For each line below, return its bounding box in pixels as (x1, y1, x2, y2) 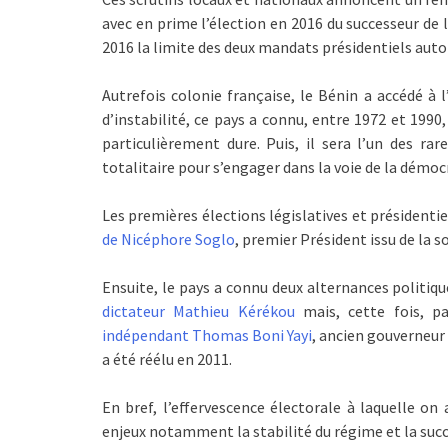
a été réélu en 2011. (102, 349, 232, 369)
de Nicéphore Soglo (102, 229, 235, 249)
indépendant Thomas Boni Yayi (102, 325, 313, 345)
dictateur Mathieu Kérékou (102, 301, 295, 321)
